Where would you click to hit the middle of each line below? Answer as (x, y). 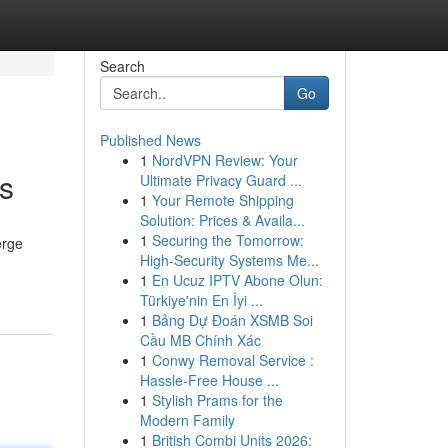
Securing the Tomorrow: (227, 240)
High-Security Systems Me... (229, 260)
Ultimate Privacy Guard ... (220, 180)
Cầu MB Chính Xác (200, 340)
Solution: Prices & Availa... (222, 220)
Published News (150, 140)
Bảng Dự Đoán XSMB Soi (232, 320)
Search (122, 66)
